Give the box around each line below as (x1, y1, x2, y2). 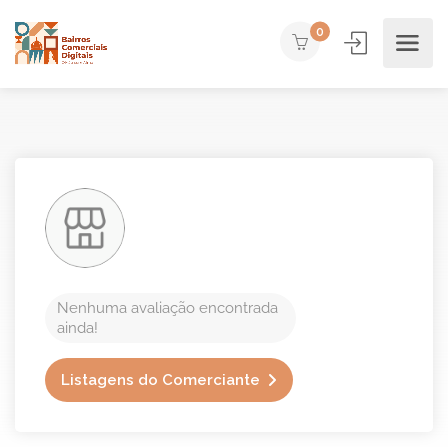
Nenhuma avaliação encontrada (57, 299, 278, 317)
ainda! (57, 319, 98, 337)
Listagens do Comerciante (61, 371, 260, 389)
